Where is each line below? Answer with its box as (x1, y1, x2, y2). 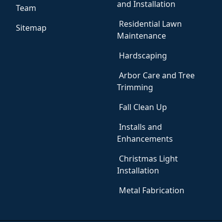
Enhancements (117, 133, 173, 144)
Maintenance (117, 30, 166, 41)
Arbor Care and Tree (119, 70, 195, 81)
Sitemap (16, 22, 47, 33)
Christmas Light (119, 153, 178, 164)
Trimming (117, 82, 153, 93)
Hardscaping (119, 50, 167, 61)
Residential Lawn (119, 18, 182, 29)
